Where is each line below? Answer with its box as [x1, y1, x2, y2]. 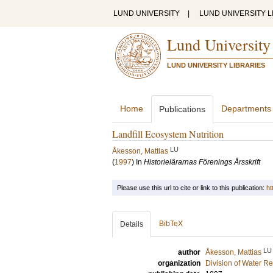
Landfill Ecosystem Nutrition [112, 127, 224, 140]
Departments [221, 104, 271, 113]
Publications [159, 104, 205, 114]
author [178, 248, 200, 257]
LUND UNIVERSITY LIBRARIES [167, 62, 265, 69]
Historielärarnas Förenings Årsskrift [144, 158, 260, 166]
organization [158, 259, 200, 268]
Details [120, 220, 143, 229]
